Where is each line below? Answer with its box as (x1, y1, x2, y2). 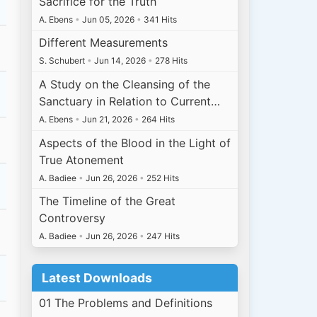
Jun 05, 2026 (80, 13, 137, 25)
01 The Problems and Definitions (39, 296, 213, 311)
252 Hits (144, 172, 180, 183)
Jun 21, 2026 (80, 114, 135, 125)
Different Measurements (39, 35, 168, 50)
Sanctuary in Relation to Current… (39, 94, 221, 109)
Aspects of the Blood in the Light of (39, 135, 231, 150)
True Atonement (39, 152, 125, 167)
